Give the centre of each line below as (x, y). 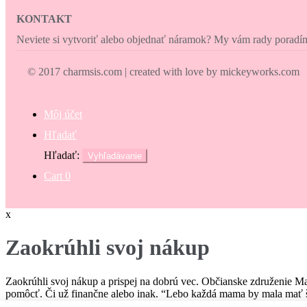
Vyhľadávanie (115, 156)
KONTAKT (44, 19)
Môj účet (63, 114)
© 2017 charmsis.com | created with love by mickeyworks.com (163, 71)
